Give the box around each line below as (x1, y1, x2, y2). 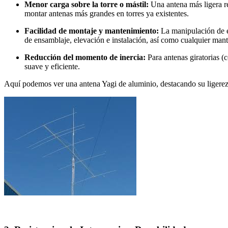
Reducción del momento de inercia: (24, 53, 146, 62)
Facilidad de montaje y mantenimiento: (24, 26, 159, 36)
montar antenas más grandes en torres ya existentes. (24, 9, 189, 18)
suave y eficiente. (24, 62, 80, 71)
